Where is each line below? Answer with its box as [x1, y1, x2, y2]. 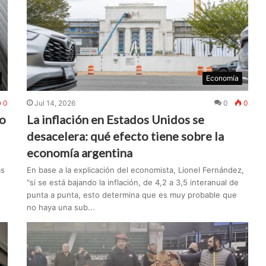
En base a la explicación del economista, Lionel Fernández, [27, 165, 245, 175]
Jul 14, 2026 [34, 99, 76, 108]
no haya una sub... [27, 202, 96, 213]
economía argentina [27, 145, 133, 160]
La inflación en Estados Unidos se [27, 112, 205, 127]
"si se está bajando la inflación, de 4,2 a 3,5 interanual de [27, 178, 239, 188]
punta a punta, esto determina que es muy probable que [27, 190, 237, 200]
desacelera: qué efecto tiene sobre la [27, 129, 224, 144]
